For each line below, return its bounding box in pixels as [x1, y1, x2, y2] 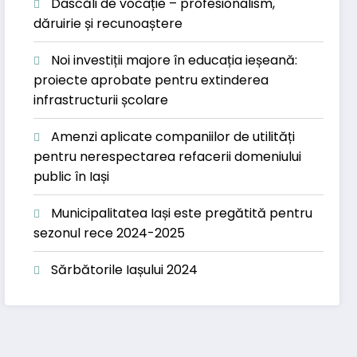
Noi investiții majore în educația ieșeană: [51, 50, 298, 69]
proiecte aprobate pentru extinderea [33, 70, 269, 89]
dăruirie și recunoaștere [33, 14, 183, 33]
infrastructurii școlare [33, 90, 169, 109]
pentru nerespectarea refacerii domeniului [33, 147, 302, 166]
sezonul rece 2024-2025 [33, 223, 186, 242]
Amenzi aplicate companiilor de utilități [51, 127, 296, 146]
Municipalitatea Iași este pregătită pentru [51, 203, 313, 222]
